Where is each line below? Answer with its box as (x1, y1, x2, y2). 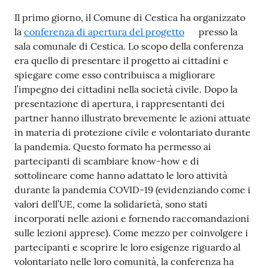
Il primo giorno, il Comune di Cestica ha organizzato (14, 11, 245, 23)
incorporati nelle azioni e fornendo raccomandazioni (14, 212, 249, 224)
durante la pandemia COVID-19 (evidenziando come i (14, 183, 251, 196)
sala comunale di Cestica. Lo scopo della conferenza (14, 39, 243, 52)
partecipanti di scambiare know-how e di (14, 154, 199, 167)
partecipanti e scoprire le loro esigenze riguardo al (14, 240, 240, 253)
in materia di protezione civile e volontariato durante (14, 126, 251, 138)
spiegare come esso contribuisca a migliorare (14, 68, 215, 81)
